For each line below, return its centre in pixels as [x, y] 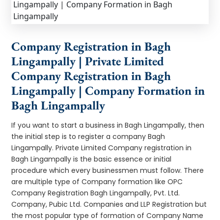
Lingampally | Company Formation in [108, 90]
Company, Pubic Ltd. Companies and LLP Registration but [109, 204]
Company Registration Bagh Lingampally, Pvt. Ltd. [96, 193]
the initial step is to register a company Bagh [88, 136]
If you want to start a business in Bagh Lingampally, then [108, 125]
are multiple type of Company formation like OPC [97, 181]
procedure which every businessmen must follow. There [108, 170]
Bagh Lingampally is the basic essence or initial [92, 159]
